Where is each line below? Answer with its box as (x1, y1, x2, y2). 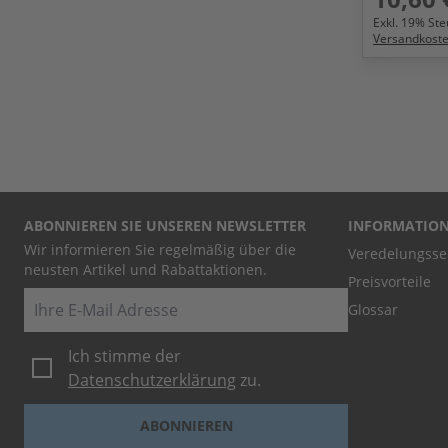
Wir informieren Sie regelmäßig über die (24, 239, 296, 259)
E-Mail (23, 287, 68, 310)
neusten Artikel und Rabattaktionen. (24, 259, 267, 279)
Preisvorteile (348, 271, 431, 291)
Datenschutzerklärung (68, 368, 236, 391)
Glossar (348, 299, 398, 319)
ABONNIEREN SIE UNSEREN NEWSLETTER (24, 215, 306, 235)
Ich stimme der (68, 344, 181, 367)
